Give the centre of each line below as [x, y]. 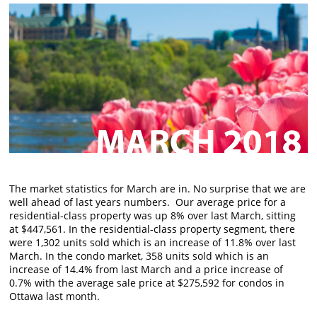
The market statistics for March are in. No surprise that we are [158, 188]
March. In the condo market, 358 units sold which [128, 255]
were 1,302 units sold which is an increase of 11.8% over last [153, 242]
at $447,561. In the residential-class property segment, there [152, 229]
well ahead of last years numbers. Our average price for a [148, 202]
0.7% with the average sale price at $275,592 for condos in [147, 282]
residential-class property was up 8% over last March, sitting [153, 215]
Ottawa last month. [55, 296]
